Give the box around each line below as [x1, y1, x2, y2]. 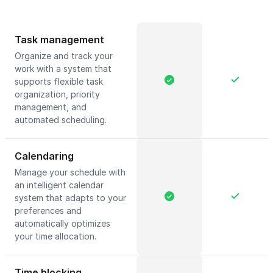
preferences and [15, 205, 82, 216]
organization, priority [15, 89, 100, 99]
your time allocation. [15, 231, 99, 241]
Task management [15, 34, 104, 46]
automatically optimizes [15, 218, 110, 229]
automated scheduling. [15, 115, 109, 125]
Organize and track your [15, 51, 113, 61]
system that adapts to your [15, 193, 126, 203]
